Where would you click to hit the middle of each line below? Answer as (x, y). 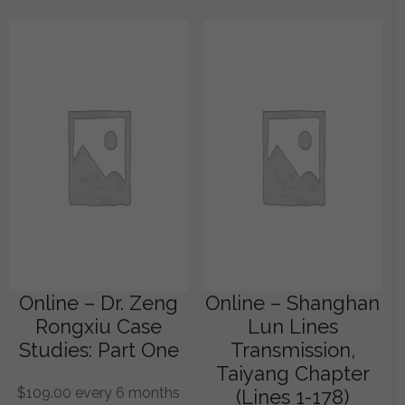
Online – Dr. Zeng (99, 302)
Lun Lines (292, 326)
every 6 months (128, 392)
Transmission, (292, 349)
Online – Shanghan (293, 302)
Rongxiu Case (99, 326)
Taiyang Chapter (292, 373)
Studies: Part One (99, 349)
